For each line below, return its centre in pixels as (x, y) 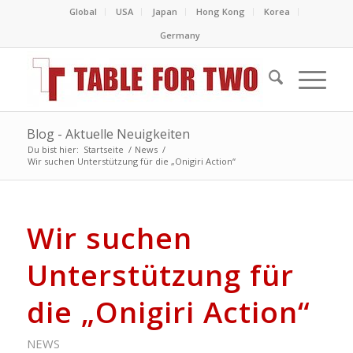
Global (84, 11)
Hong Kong (221, 11)
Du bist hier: (53, 149)
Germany (180, 35)
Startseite (103, 149)
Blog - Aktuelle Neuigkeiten (108, 134)
